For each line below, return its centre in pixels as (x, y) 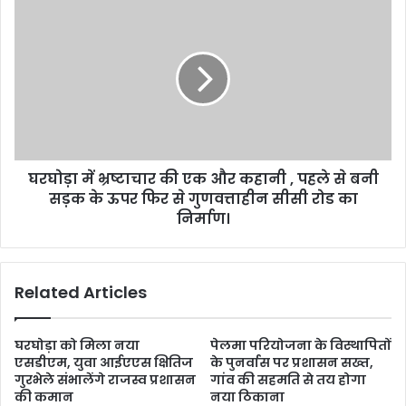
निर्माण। (203, 218)
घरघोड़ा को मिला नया (77, 345)
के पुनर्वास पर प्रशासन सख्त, (292, 362)
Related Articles (81, 292)
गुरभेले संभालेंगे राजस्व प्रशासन (105, 379)
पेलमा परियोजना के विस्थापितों (300, 345)
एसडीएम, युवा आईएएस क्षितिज (104, 362)
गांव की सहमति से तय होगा (288, 379)
